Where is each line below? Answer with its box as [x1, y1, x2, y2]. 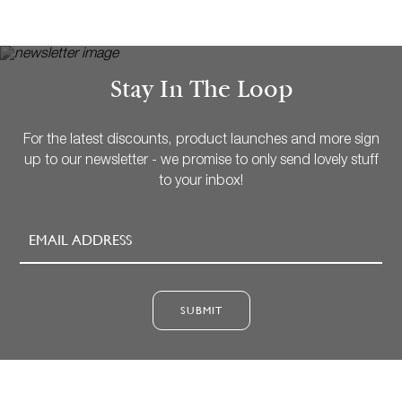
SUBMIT [179, 303, 223, 317]
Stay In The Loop [109, 75, 293, 103]
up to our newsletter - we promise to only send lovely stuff [23, 153, 379, 167]
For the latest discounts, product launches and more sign [22, 133, 380, 146]
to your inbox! [159, 174, 243, 188]
